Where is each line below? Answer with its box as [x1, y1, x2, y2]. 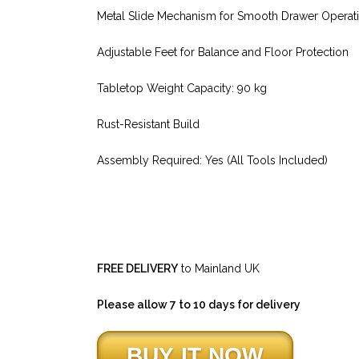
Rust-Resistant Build [96, 117, 200, 131]
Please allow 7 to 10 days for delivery [96, 297, 301, 311]
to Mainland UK [177, 261, 260, 275]
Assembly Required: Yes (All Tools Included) [96, 153, 328, 167]
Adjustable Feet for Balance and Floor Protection [96, 45, 349, 58]
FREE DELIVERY [96, 261, 178, 275]
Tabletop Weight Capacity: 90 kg [96, 81, 267, 95]
